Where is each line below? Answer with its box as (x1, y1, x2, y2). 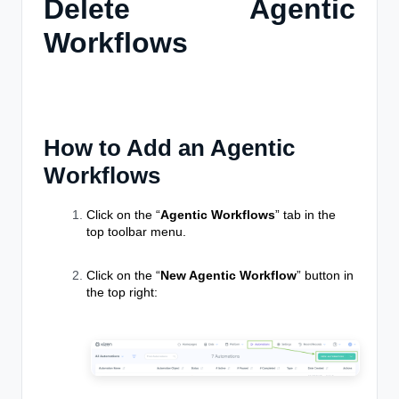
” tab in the (275, 208, 336, 222)
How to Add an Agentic (44, 134, 295, 161)
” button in (297, 268, 354, 282)
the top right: (86, 285, 158, 299)
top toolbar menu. (86, 224, 186, 239)
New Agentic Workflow (160, 268, 297, 282)
